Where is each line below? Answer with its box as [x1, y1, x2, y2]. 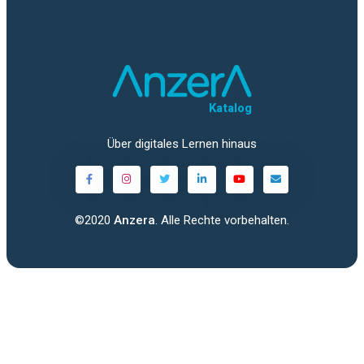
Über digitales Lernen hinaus [107, 136, 257, 151]
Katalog [208, 98, 252, 117]
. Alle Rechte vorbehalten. [155, 212, 289, 227]
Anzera [114, 212, 155, 227]
